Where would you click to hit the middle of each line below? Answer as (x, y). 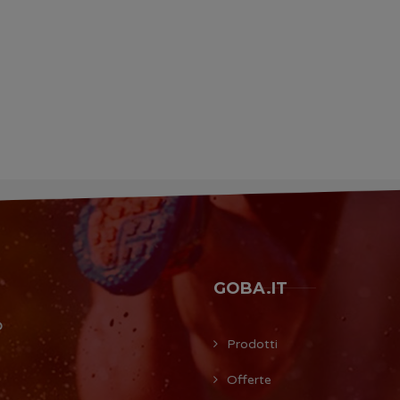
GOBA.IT (250, 288)
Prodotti (252, 344)
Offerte (249, 379)
